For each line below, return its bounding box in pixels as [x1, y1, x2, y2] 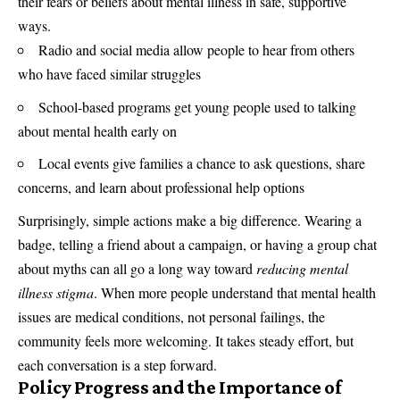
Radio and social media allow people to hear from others [38, 40, 354, 60]
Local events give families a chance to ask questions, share [38, 154, 365, 173]
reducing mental [256, 258, 348, 278]
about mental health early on [18, 121, 177, 140]
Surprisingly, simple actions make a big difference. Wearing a [18, 210, 362, 229]
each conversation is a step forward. [18, 354, 217, 374]
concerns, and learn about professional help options [18, 178, 304, 197]
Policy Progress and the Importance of [18, 375, 342, 398]
